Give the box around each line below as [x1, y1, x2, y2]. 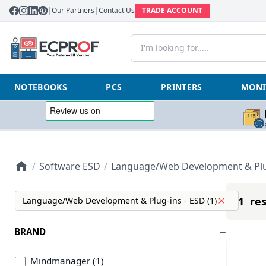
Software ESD [39, 160, 100, 173]
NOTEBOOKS [14, 81, 68, 93]
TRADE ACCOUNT [142, 5, 202, 15]
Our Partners [52, 5, 94, 15]
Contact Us [99, 5, 135, 15]
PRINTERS [160, 81, 202, 93]
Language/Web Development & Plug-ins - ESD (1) [23, 195, 217, 206]
